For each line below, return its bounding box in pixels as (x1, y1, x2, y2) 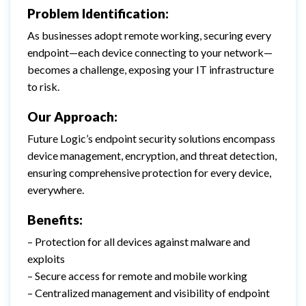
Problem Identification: (27, 5, 169, 21)
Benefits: (27, 211, 83, 227)
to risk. (27, 79, 59, 93)
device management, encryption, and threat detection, (27, 148, 277, 162)
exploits (27, 251, 65, 265)
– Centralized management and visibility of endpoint (27, 286, 270, 299)
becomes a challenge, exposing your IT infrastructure (27, 62, 274, 76)
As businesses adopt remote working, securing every (27, 28, 271, 42)
